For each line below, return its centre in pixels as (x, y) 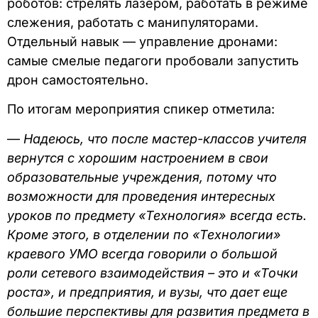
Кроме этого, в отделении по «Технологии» (144, 234)
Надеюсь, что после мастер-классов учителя (165, 138)
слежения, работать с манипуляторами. (133, 22)
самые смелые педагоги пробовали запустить (153, 60)
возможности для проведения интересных (141, 196)
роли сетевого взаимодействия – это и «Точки (153, 273)
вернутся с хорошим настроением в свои (138, 158)
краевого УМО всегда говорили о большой (142, 253)
